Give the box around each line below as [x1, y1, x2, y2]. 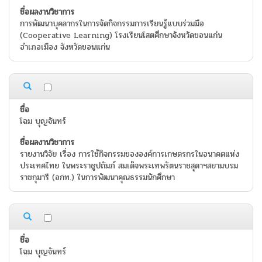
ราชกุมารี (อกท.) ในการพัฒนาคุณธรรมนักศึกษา [20, 171, 175, 184]
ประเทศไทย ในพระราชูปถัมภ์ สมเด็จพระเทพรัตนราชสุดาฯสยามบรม [20, 160, 238, 173]
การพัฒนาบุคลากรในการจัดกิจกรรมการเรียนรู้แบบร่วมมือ [20, 18, 204, 30]
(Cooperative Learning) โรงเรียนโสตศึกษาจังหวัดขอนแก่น [20, 29, 222, 42]
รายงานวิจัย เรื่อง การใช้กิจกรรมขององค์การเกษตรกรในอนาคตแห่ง [20, 148, 239, 161]
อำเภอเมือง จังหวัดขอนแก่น [20, 41, 110, 54]
